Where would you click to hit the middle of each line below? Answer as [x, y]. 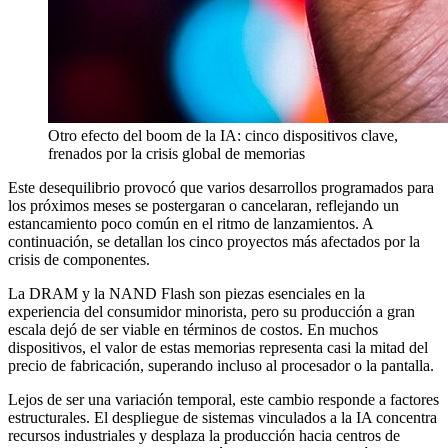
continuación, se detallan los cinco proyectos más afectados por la [214, 241]
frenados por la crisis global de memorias [176, 153]
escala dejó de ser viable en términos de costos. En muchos [193, 329]
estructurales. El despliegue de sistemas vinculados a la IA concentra [222, 417]
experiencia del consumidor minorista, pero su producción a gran [211, 311]
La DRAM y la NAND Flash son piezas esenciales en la [186, 293]
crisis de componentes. [79, 259]
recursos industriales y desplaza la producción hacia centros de [204, 435]
